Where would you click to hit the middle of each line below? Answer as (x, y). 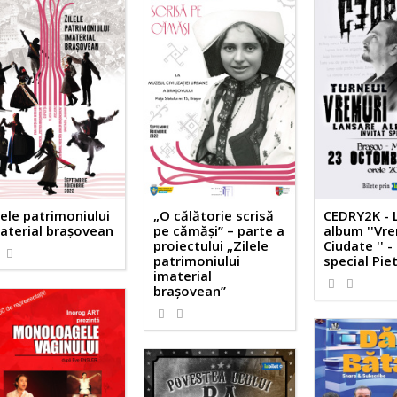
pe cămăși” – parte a (219, 230)
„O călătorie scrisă (214, 215)
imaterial (183, 275)
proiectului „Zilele (211, 245)
